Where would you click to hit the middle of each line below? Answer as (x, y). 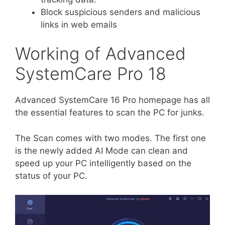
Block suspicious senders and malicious (121, 12)
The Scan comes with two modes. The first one (110, 138)
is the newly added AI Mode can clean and (101, 150)
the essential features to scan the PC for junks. (110, 113)
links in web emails (80, 24)
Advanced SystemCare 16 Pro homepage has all (113, 100)
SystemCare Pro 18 (91, 74)
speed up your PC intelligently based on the (103, 163)
